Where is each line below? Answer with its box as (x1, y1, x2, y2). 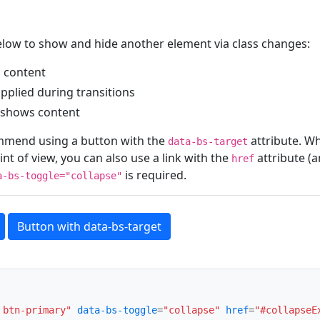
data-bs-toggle (77, 304, 157, 316)
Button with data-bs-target (17, 219, 161, 234)
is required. (122, 167, 186, 183)
